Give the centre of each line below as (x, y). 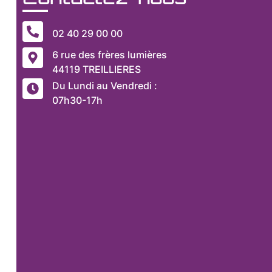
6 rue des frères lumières (109, 54)
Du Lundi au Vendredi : (104, 85)
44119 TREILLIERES (96, 69)
